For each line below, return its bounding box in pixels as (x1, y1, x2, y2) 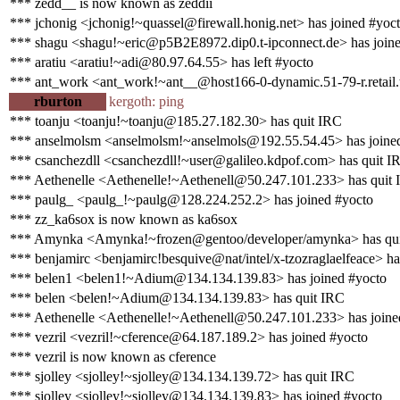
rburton (33, 93, 82, 109)
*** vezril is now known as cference (10, 348, 216, 364)
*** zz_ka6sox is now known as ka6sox (10, 211, 237, 227)
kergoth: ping (109, 93, 184, 109)
